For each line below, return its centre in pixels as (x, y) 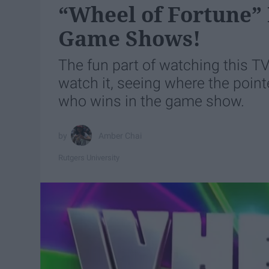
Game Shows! (130, 38)
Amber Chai (120, 135)
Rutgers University (89, 157)
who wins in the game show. (152, 101)
